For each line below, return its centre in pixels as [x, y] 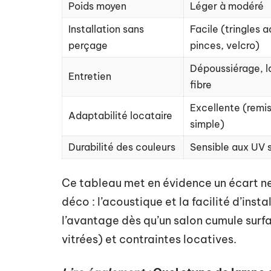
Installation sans [106, 29]
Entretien [90, 76]
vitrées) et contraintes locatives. [149, 239]
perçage [88, 45]
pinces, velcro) [225, 45]
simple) [207, 124]
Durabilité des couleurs [122, 147]
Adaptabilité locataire [120, 116]
